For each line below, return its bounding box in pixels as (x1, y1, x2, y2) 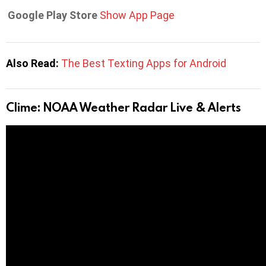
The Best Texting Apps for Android (61, 57, 226, 69)
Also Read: (6, 57, 61, 69)
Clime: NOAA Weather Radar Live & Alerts (6, 99, 241, 115)
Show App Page (100, 9, 175, 21)
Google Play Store (8, 9, 97, 21)
